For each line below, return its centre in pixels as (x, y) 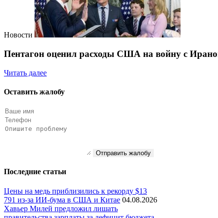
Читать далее (25, 73)
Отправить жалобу (123, 153)
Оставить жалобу (34, 91)
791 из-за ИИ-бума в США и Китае (62, 200)
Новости (18, 35)
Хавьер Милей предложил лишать (61, 208)
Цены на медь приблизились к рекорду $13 (75, 191)
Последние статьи (35, 172)
